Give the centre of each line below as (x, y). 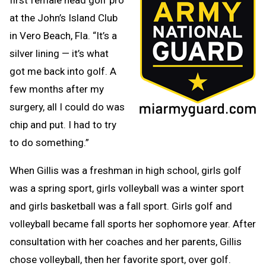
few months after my (57, 89)
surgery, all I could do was (67, 107)
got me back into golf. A (63, 71)
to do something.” (49, 142)
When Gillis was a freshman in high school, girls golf (126, 170)
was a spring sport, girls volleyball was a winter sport (127, 188)
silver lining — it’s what (59, 53)
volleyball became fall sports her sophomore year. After (133, 224)
